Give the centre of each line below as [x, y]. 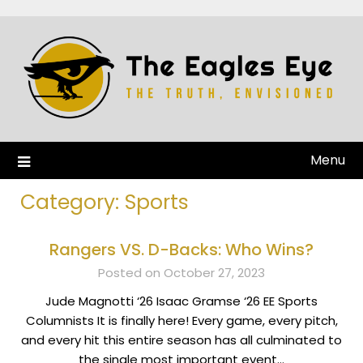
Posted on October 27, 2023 [181, 272]
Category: [73, 202]
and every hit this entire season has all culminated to [181, 340]
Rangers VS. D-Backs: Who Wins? [181, 249]
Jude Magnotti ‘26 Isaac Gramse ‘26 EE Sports [181, 301]
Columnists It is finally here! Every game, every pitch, [181, 320]
